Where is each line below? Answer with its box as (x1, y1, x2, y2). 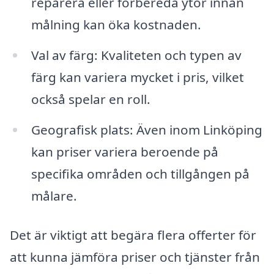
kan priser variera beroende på (31, 143, 218, 160)
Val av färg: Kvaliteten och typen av (31, 46, 242, 64)
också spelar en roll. (31, 90, 150, 108)
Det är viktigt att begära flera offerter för (10, 226, 256, 243)
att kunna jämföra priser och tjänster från (10, 248, 260, 265)
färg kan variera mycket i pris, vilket (31, 68, 244, 86)
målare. (31, 187, 77, 204)
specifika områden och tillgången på (31, 165, 250, 182)
